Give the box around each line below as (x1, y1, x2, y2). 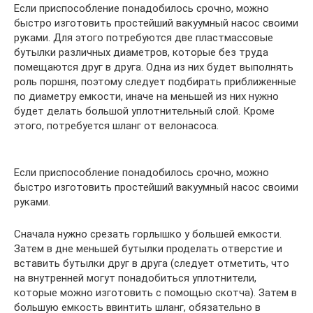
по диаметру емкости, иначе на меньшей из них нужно (14, 89, 279, 103)
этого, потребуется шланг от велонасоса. (14, 119, 219, 132)
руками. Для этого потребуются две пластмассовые (14, 31, 273, 44)
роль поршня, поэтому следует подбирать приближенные (14, 75, 296, 88)
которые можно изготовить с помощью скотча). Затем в (14, 286, 297, 299)
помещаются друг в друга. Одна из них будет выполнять (14, 60, 293, 73)
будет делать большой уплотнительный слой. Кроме (14, 104, 275, 117)
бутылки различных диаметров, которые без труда (14, 45, 268, 59)
